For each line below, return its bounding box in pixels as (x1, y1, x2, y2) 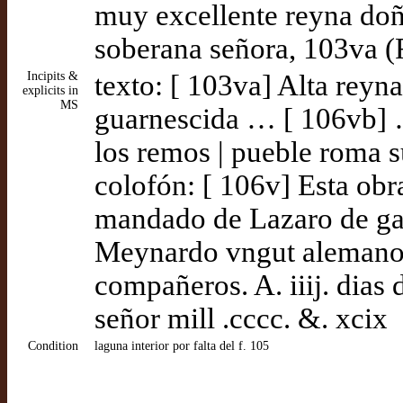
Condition (28, 339, 78, 353)
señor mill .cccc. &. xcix (94, 302, 388, 335)
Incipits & (27, 69, 78, 83)
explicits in (22, 84, 78, 97)
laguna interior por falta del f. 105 (94, 339, 269, 353)
